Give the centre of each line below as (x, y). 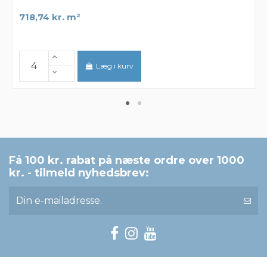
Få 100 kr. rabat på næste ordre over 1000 (127, 161)
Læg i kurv (115, 66)
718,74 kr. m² (49, 18)
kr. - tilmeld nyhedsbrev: (79, 173)
